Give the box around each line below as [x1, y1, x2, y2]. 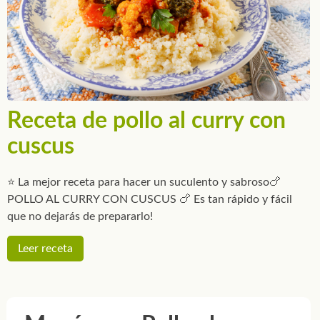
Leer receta [18, 243, 73, 255]
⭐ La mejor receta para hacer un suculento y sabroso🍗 [7, 176, 281, 189]
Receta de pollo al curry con [7, 109, 286, 133]
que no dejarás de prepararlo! [7, 211, 153, 223]
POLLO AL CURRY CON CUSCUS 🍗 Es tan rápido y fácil [7, 194, 292, 206]
